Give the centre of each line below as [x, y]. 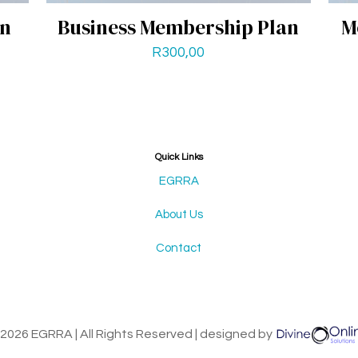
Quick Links [179, 157]
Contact [179, 248]
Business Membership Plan [179, 27]
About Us [179, 214]
